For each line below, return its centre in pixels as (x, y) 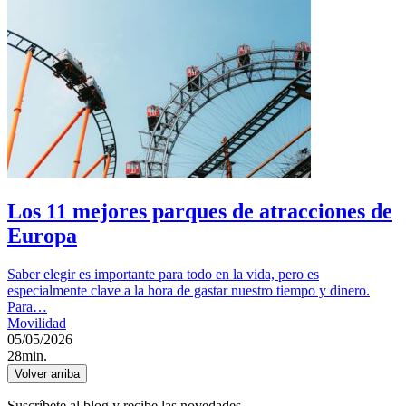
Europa (42, 236)
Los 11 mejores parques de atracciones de (200, 212)
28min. (27, 356)
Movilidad (37, 324)
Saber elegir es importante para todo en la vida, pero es (163, 275)
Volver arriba (47, 374)
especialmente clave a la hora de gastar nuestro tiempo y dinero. (188, 291)
